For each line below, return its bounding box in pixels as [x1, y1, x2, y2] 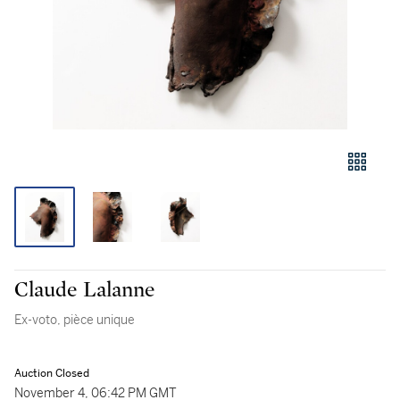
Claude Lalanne [14, 279, 155, 301]
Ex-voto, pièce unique [14, 312, 135, 328]
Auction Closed [14, 366, 89, 380]
